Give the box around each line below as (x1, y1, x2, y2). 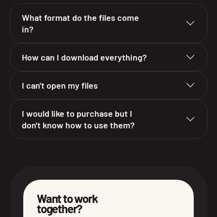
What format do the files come (22, 12, 139, 23)
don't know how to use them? (22, 119, 135, 130)
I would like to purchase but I (22, 108, 132, 119)
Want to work (37, 191, 98, 205)
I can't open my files (22, 79, 98, 91)
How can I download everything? (22, 51, 147, 62)
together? (37, 201, 83, 216)
